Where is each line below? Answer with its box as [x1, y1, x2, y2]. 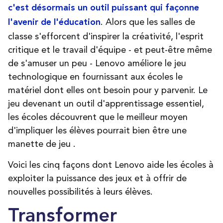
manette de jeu [8, 138, 73, 149]
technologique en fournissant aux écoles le [8, 71, 183, 82]
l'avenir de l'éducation [8, 18, 101, 27]
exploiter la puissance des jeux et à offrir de [8, 173, 187, 184]
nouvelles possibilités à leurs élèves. [8, 186, 153, 197]
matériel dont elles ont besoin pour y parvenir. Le [8, 85, 208, 96]
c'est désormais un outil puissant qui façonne [8, 3, 199, 13]
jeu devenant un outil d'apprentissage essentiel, [8, 98, 204, 109]
